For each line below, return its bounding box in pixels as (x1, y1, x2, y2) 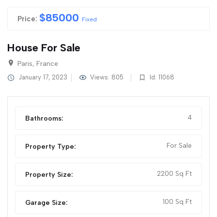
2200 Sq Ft (157, 170, 192, 178)
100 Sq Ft (163, 198, 192, 206)
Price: (17, 15, 37, 24)
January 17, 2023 (16, 74, 67, 81)
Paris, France (17, 60, 58, 68)
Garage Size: (25, 199, 68, 207)
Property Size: (25, 170, 73, 179)
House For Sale (7, 41, 80, 55)
